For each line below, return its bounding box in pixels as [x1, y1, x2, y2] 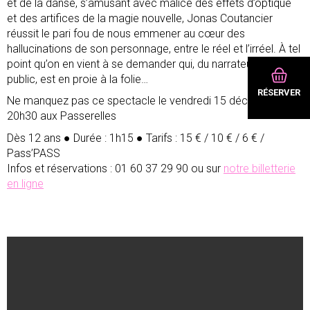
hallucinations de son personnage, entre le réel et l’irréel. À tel [7, 42, 300, 55]
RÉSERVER [257, 87, 300, 98]
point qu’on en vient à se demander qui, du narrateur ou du [7, 57, 285, 71]
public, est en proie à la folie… [7, 73, 148, 86]
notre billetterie [224, 161, 295, 175]
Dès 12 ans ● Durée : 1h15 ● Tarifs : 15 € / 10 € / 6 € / [7, 131, 264, 145]
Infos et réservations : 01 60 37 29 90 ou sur [7, 161, 224, 175]
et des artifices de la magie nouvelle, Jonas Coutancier [7, 12, 273, 25]
